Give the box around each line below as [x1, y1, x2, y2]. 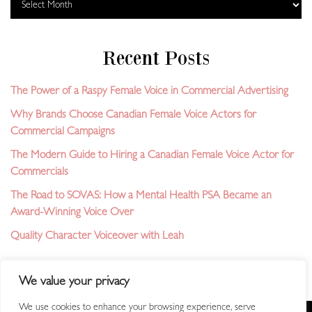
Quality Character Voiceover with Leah [10, 231, 184, 243]
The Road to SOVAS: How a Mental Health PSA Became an [10, 191, 272, 203]
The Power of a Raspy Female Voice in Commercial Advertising [10, 86, 288, 98]
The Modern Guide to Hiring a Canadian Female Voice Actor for [10, 150, 294, 162]
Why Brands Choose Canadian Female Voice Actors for [10, 110, 256, 122]
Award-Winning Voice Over [10, 208, 134, 219]
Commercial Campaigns [10, 127, 115, 139]
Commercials [10, 167, 68, 179]
